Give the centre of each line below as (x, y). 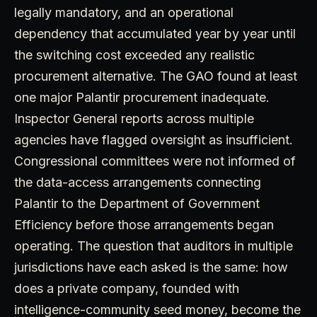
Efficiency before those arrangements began (144, 224)
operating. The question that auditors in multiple (154, 246)
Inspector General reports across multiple (134, 118)
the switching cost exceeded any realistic (134, 54)
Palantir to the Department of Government (137, 203)
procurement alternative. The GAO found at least (156, 76)
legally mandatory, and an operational (124, 12)
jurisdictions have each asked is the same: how (151, 267)
